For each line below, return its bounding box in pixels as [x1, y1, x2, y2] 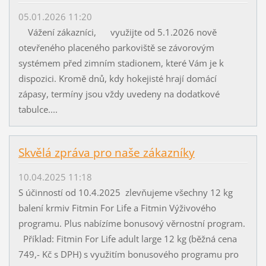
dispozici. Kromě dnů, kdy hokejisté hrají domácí [18, 72, 217, 85]
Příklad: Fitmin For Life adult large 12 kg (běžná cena [18, 232, 237, 245]
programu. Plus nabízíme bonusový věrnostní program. [18, 217, 245, 229]
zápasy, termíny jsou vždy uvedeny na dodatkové [18, 88, 220, 100]
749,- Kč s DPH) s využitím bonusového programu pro [18, 248, 239, 260]
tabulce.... [18, 103, 58, 116]
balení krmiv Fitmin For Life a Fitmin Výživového [18, 201, 216, 214]
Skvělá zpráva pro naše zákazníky [18, 145, 195, 161]
